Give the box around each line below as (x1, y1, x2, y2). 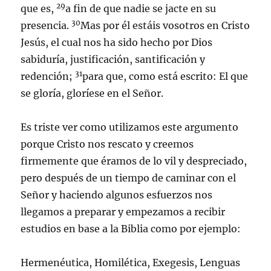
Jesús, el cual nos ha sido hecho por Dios (21, 36, 213, 48)
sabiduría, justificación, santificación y (21, 53, 206, 65)
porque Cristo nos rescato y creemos (21, 138, 194, 150)
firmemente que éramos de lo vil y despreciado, (21, 155, 247, 167)
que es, (21, 2, 57, 15)
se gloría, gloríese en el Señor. (21, 87, 164, 99)
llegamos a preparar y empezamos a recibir (21, 206, 226, 218)
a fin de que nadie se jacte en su (65, 2, 217, 15)
